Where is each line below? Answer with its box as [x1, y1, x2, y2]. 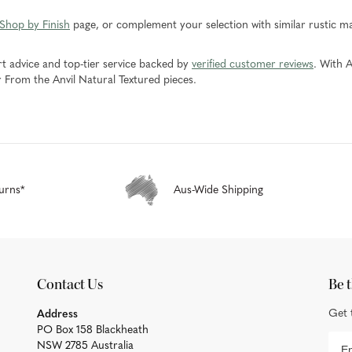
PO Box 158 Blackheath [37, 324, 149, 336]
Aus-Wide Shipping [173, 184, 263, 196]
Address [37, 308, 79, 321]
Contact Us [37, 274, 104, 294]
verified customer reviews [192, 58, 313, 71]
